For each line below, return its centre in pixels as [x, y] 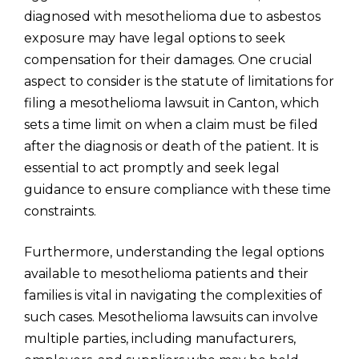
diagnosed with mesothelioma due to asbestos [172, 16]
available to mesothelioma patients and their [166, 274]
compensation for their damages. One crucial [168, 60]
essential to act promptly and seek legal [152, 168]
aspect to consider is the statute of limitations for [179, 81]
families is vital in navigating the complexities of [173, 295]
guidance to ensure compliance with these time [177, 190]
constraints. [60, 211]
